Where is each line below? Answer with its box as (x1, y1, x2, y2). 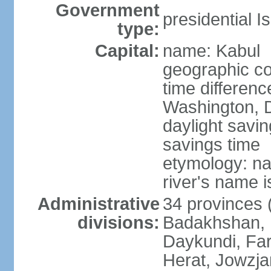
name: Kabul (162, 41, 260, 60)
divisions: (77, 213, 160, 232)
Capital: (94, 41, 160, 60)
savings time (162, 135, 260, 154)
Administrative (37, 194, 160, 214)
